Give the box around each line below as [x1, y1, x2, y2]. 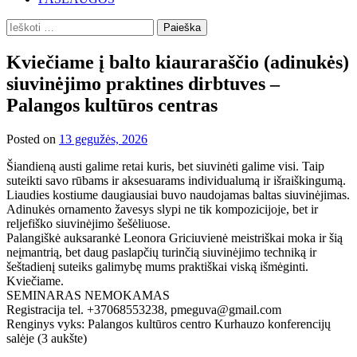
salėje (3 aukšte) [6, 331, 87, 345]
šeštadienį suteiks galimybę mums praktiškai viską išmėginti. [6, 259, 308, 273]
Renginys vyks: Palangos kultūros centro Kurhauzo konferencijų [6, 316, 331, 331]
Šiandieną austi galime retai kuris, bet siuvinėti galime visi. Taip [6, 159, 324, 173]
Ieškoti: [6, 18, 42, 32]
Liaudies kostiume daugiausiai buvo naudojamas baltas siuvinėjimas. [6, 187, 350, 202]
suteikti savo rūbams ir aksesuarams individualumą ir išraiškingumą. [6, 173, 346, 187]
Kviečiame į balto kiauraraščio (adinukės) [6, 51, 349, 73]
